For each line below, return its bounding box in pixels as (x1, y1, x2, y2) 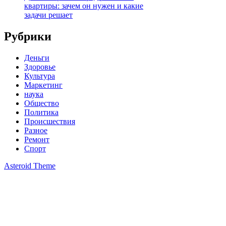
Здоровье (24, 62, 55, 71)
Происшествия (24, 117, 75, 126)
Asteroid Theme (4, 161, 55, 170)
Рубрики (4, 29, 51, 43)
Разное (24, 126, 47, 135)
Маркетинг (24, 80, 63, 89)
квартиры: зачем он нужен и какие (24, 1, 143, 10)
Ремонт (24, 135, 49, 144)
